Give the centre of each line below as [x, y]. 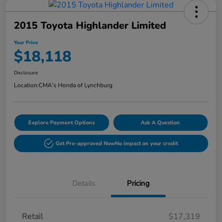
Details [84, 183]
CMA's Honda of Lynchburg [76, 85]
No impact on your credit [147, 143]
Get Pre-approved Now [85, 143]
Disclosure [26, 73]
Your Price [26, 42]
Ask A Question [161, 122]
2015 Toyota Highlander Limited [90, 25]
